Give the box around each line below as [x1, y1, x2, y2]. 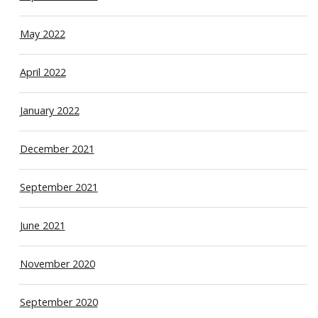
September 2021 [19, 180, 98, 194]
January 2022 [19, 103, 79, 117]
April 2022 [19, 65, 66, 79]
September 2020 [19, 295, 98, 309]
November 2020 [19, 256, 95, 270]
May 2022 [19, 26, 65, 40]
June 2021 [19, 218, 65, 232]
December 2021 [19, 141, 94, 155]
